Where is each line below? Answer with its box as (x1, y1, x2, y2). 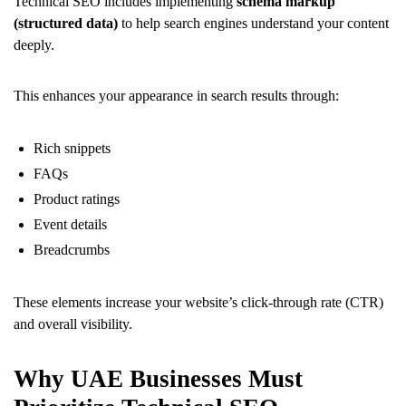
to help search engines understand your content (118, 14, 389, 31)
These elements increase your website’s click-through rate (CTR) (14, 294, 383, 310)
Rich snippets (34, 140, 111, 156)
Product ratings (34, 190, 120, 207)
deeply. (14, 36, 54, 53)
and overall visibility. (14, 315, 132, 332)
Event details (34, 216, 107, 232)
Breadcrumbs (34, 241, 110, 257)
